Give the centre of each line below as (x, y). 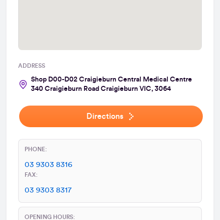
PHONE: (36, 149)
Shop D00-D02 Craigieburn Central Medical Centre (111, 79)
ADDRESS (32, 66)
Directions (105, 116)
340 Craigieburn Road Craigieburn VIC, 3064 (101, 89)
